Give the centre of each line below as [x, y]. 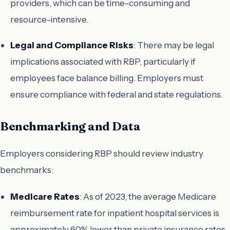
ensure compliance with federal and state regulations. [117, 94]
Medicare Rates [45, 196]
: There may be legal [174, 45]
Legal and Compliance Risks [72, 45]
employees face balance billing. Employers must [107, 78]
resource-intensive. [49, 19]
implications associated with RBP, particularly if [103, 62]
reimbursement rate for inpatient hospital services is [115, 213]
